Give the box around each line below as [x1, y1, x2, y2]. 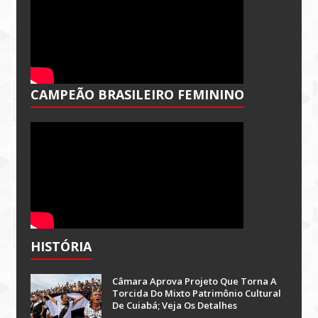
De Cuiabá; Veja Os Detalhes [112, 299, 238, 312]
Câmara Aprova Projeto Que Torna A [112, 275, 278, 287]
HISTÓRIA [31, 238, 92, 255]
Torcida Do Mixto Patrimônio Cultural [112, 287, 282, 300]
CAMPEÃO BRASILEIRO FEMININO [31, 86, 245, 103]
